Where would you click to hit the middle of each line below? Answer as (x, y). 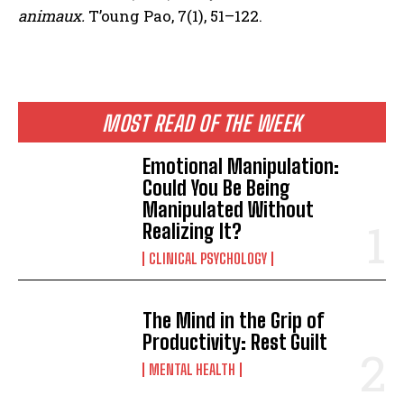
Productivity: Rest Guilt (235, 342)
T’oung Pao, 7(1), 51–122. (174, 15)
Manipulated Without (229, 209)
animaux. (51, 15)
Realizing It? (193, 231)
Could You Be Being (217, 188)
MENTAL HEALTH (193, 369)
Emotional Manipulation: (241, 166)
